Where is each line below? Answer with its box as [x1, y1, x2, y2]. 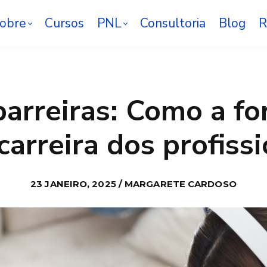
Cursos [45, 14, 85, 32]
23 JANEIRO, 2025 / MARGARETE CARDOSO [30, 178, 237, 190]
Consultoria [140, 14, 206, 32]
